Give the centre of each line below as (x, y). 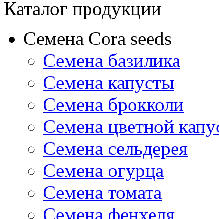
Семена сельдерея (115, 148)
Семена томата (102, 192)
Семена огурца (103, 170)
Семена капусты (109, 82)
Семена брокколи (113, 104)
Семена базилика (112, 60)
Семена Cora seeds (98, 38)
